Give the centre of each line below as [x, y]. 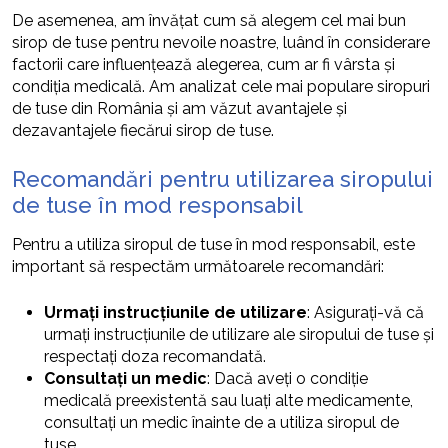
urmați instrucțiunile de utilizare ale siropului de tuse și [239, 334]
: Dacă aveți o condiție [287, 378]
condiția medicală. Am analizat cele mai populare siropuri [221, 86]
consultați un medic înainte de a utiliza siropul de [221, 422]
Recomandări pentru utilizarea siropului [222, 178]
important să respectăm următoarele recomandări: [198, 266]
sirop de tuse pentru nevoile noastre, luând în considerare [221, 42]
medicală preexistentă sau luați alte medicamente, [228, 400]
